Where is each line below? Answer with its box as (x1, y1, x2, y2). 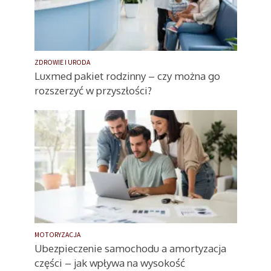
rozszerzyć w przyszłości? (34, 83, 152, 97)
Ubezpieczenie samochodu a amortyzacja (34, 242, 226, 255)
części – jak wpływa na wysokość (34, 256, 185, 270)
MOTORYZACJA (34, 230, 80, 240)
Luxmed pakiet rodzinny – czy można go (34, 69, 220, 82)
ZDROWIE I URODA (34, 57, 90, 67)
